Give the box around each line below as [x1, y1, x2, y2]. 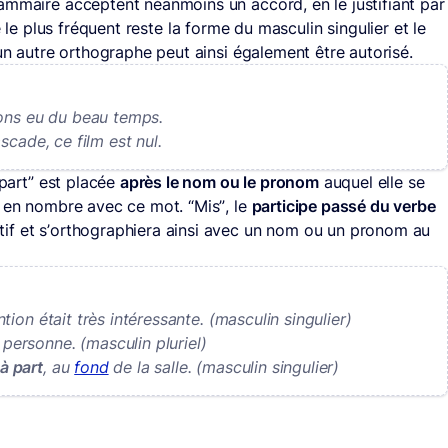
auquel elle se [318, 172, 425, 193]
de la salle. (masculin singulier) [108, 357, 340, 378]
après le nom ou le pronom [119, 172, 319, 193]
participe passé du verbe [251, 196, 436, 217]
